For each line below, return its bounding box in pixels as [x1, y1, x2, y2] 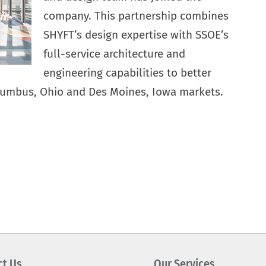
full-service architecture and [43, 47, 185, 61]
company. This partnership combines [43, 9, 229, 23]
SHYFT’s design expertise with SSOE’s [43, 28, 229, 42]
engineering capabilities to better [43, 66, 211, 80]
